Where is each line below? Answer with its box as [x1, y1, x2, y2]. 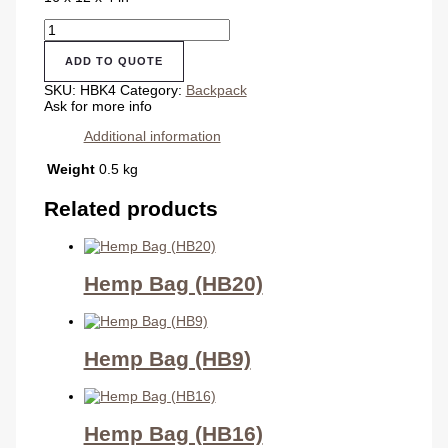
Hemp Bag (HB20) [83, 271, 263, 295]
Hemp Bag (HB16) [83, 421, 263, 445]
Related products [43, 197, 218, 221]
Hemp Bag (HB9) [83, 346, 251, 370]
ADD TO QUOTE [64, 54, 163, 67]
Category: [119, 81, 186, 98]
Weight [46, 160, 95, 177]
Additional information [83, 127, 221, 144]
